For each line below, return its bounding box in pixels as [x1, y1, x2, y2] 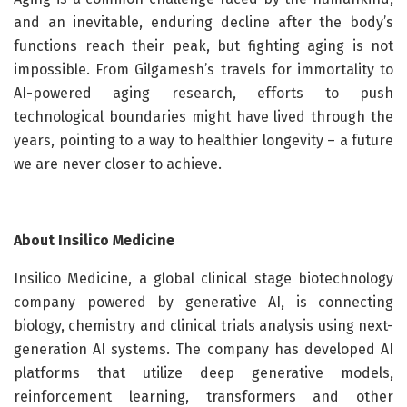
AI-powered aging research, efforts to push [14, 84, 393, 103]
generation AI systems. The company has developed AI [14, 341, 393, 359]
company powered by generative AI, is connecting [14, 293, 393, 312]
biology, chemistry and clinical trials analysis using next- [14, 317, 393, 335]
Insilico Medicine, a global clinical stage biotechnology [14, 270, 393, 288]
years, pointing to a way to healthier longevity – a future [14, 132, 393, 150]
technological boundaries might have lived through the [14, 108, 393, 126]
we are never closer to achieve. [14, 155, 222, 174]
